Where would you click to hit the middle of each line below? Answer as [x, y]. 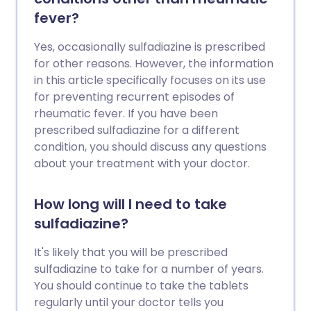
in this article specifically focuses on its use [150, 80]
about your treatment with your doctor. [142, 163]
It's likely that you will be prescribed [131, 252]
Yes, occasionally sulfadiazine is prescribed [150, 47]
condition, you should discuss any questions [150, 147]
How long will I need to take [131, 204]
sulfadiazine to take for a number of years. [149, 269]
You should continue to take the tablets [141, 286]
